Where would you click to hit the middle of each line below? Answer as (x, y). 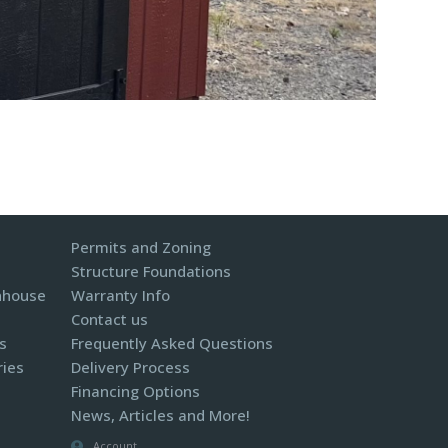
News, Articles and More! (160, 415)
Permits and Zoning (141, 247)
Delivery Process (130, 367)
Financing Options (135, 391)
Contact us (109, 319)
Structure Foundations (151, 271)
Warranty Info (120, 295)
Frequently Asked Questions (172, 343)
